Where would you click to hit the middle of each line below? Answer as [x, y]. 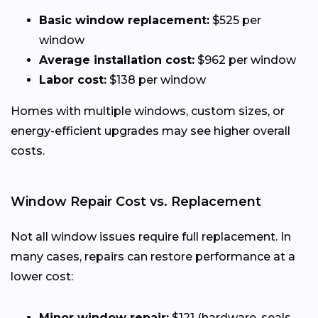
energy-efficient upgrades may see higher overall [150, 131]
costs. [28, 150]
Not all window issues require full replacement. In [151, 236]
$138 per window [156, 79]
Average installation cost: [117, 60]
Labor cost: [73, 79]
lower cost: [42, 276]
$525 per [235, 20]
